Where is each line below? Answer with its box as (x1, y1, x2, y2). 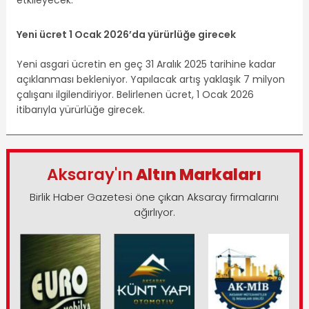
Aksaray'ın (47, 163, 134, 186)
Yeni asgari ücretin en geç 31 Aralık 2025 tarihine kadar (16, 57, 276, 71)
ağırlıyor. (133, 204, 175, 219)
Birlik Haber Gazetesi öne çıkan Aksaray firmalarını (30, 189, 279, 204)
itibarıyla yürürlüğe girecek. (16, 102, 145, 117)
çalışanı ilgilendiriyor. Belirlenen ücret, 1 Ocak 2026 (16, 87, 254, 101)
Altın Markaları (133, 163, 262, 186)
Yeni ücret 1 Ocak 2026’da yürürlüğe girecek (16, 28, 236, 42)
